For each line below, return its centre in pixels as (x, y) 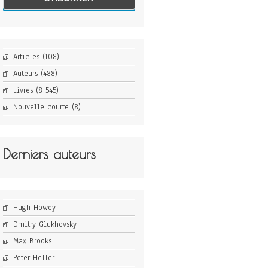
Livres (23, 91)
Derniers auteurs (49, 154)
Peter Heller (33, 258)
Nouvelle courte (41, 107)
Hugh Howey (34, 208)
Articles (26, 57)
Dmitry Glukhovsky (45, 225)
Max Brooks (32, 241)
